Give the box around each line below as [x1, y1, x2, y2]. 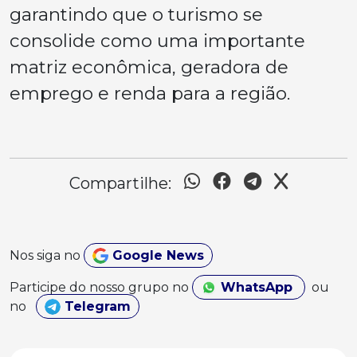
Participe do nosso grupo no [10, 279, 192, 295]
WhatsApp [216, 279, 296, 295]
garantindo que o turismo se [10, 2, 263, 25]
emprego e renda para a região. [10, 81, 290, 104]
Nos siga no [10, 247, 84, 263]
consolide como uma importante [10, 29, 305, 52]
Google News [108, 247, 204, 263]
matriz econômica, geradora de [10, 55, 288, 78]
